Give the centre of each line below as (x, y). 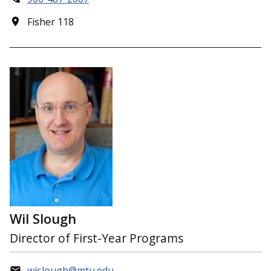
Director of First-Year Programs (96, 238)
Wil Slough (43, 218)
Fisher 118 (50, 22)
